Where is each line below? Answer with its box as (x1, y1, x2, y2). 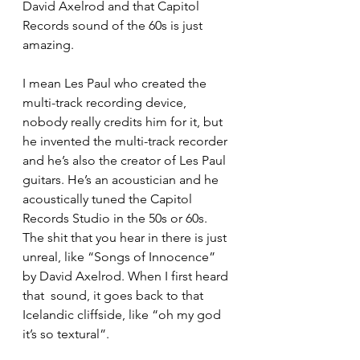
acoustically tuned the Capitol (22, 190, 195, 207)
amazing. (22, 36, 77, 52)
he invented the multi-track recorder (22, 133, 231, 149)
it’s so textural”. (22, 325, 112, 342)
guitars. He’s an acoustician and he (22, 171, 222, 187)
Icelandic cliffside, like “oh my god (22, 306, 224, 322)
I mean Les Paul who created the (22, 75, 210, 91)
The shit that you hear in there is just (22, 229, 230, 245)
